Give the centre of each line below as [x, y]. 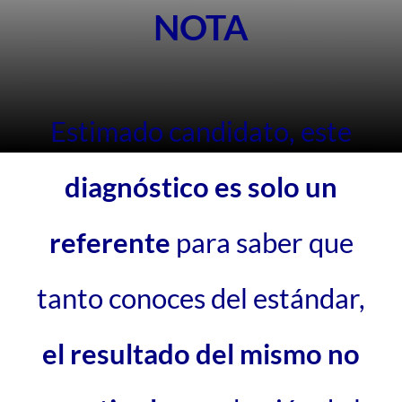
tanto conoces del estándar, [201, 298]
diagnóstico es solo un [201, 187]
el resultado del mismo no [201, 354]
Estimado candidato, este [201, 131]
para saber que [264, 243]
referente [112, 243]
